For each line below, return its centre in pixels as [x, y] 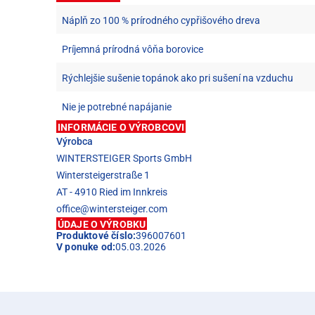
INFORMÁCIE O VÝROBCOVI [121, 127]
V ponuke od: [86, 246]
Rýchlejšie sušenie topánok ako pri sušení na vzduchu [178, 78]
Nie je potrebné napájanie [117, 107]
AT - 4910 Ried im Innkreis [112, 192]
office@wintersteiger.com [112, 208]
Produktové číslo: [96, 235]
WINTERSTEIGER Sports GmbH [124, 158]
